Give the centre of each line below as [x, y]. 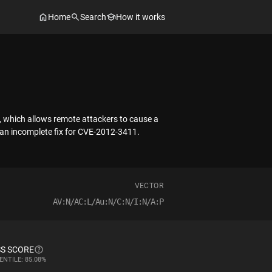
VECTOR [149, 186]
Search [93, 17]
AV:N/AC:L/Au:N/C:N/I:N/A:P [108, 202]
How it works [141, 17]
